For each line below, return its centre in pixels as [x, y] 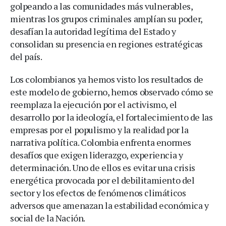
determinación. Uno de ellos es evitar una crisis [103, 167]
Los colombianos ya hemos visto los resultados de [107, 79]
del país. [26, 56]
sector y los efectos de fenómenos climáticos [98, 193]
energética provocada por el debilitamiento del [102, 180]
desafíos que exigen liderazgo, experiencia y [97, 155]
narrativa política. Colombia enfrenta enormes [101, 142]
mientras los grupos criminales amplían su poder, [106, 19]
